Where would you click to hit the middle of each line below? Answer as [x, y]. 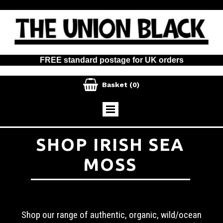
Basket [115, 85]
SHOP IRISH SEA [110, 145]
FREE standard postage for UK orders [111, 60]
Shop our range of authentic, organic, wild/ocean [111, 215]
